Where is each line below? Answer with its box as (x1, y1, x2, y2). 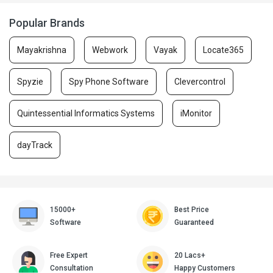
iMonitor (180, 108, 212, 118)
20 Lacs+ (174, 250, 205, 260)
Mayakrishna (17, 45, 66, 55)
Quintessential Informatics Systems (17, 108, 155, 118)
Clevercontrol (174, 77, 225, 87)
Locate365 (203, 45, 244, 55)
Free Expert (50, 250, 88, 260)
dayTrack (17, 140, 52, 150)
